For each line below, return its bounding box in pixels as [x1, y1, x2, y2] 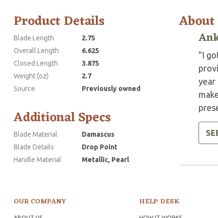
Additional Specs [14, 106, 111, 129]
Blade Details [14, 143, 54, 151]
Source [14, 84, 35, 92]
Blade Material [14, 130, 57, 138]
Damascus [82, 130, 114, 138]
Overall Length [14, 46, 59, 54]
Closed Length [14, 59, 58, 67]
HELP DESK [139, 195, 180, 208]
